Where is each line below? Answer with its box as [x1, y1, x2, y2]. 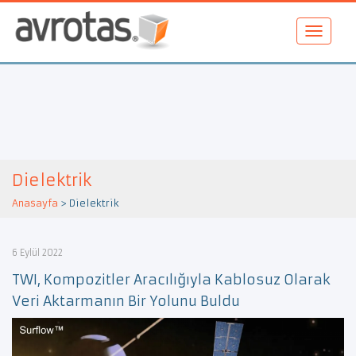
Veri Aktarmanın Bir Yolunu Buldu [12, 292, 240, 310]
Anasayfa [12, 196, 58, 209]
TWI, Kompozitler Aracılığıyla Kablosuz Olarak [12, 270, 331, 288]
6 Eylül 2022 [12, 246, 63, 258]
